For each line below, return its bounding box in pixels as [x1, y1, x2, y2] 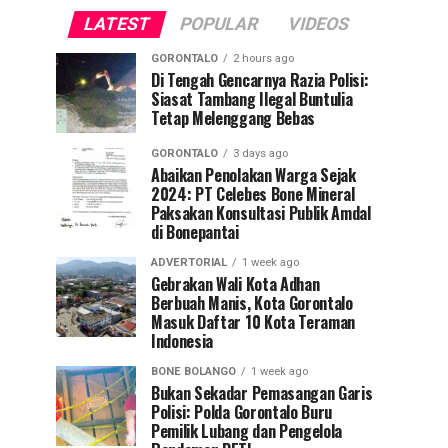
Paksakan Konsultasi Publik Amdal [151, 201, 371, 225]
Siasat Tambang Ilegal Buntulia [151, 87, 353, 111]
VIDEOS [284, 14, 352, 34]
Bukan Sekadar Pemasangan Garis [151, 381, 373, 405]
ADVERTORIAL [151, 256, 227, 269]
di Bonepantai [151, 220, 239, 244]
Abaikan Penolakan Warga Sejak [151, 163, 356, 187]
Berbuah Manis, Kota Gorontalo [151, 291, 353, 315]
